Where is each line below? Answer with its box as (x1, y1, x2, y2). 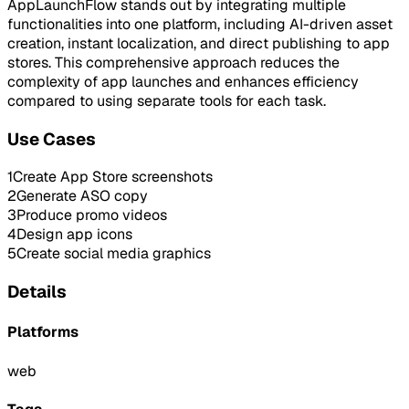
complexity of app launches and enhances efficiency (7, 71, 359, 91)
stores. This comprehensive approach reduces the (7, 52, 340, 72)
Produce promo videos (16, 205, 167, 225)
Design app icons (16, 225, 132, 245)
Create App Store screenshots (13, 167, 213, 187)
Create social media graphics (16, 244, 211, 264)
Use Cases (7, 127, 96, 151)
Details (7, 280, 67, 304)
